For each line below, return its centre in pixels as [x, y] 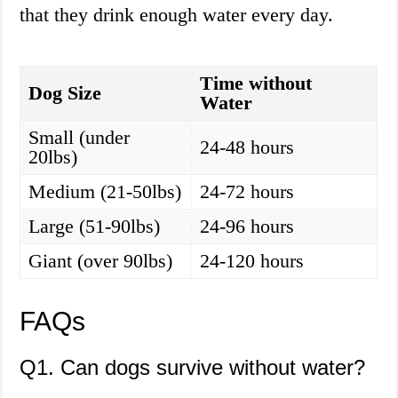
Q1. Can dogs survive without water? [193, 368]
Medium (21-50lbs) [105, 192]
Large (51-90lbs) [95, 227]
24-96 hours [247, 227]
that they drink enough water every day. [177, 15]
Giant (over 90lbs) [101, 261]
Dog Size [65, 93]
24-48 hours [247, 147]
